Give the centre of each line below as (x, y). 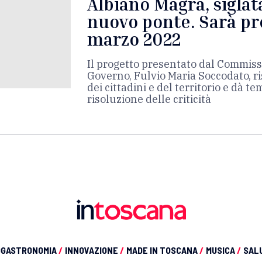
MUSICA (221, 250)
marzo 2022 (134, 39)
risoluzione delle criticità (149, 99)
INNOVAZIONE (92, 250)
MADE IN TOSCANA (163, 250)
